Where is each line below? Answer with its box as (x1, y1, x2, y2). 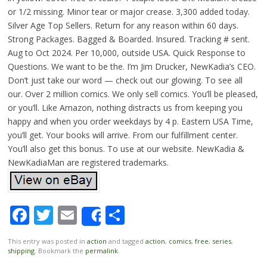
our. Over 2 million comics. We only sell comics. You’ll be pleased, (7, 88, 258, 100)
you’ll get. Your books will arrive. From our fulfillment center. (7, 129, 238, 141)
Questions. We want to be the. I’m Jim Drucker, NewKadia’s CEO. (7, 60, 256, 72)
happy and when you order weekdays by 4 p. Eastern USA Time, (7, 115, 253, 127)
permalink (85, 246, 118, 255)
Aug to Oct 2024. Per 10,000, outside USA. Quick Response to (7, 46, 246, 58)
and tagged (106, 236, 145, 246)
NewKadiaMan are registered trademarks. (7, 156, 169, 168)
